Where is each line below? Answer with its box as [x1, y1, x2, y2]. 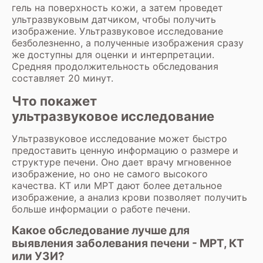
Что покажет [12, 93, 97, 109]
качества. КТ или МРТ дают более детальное [12, 179, 222, 191]
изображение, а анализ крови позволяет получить [12, 191, 247, 203]
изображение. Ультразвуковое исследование [12, 25, 223, 37]
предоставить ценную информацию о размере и [12, 144, 238, 156]
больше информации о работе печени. [12, 203, 190, 215]
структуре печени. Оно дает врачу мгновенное [12, 156, 231, 168]
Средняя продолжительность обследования [12, 60, 218, 72]
